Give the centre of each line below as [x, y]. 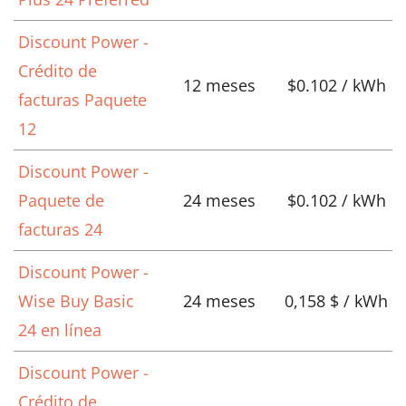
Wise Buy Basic [76, 301]
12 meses [219, 86]
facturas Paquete [82, 100]
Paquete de [61, 201]
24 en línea [60, 330]
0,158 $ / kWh [336, 301]
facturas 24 [60, 230]
